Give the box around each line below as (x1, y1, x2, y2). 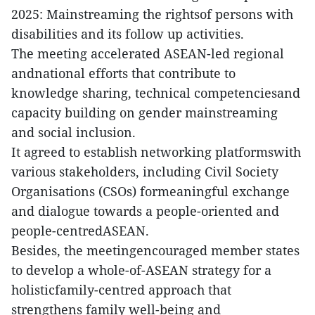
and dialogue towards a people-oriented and (11, 202, 279, 220)
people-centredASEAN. (11, 222, 149, 240)
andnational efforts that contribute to (11, 65, 236, 82)
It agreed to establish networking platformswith (11, 143, 301, 161)
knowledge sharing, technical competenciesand (11, 84, 300, 102)
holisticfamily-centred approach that (11, 281, 231, 299)
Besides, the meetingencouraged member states (11, 242, 300, 259)
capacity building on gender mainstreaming (11, 104, 278, 122)
